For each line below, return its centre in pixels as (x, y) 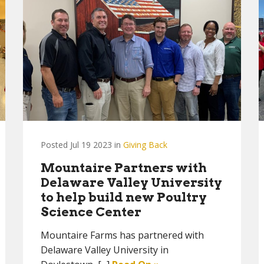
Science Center (91, 212)
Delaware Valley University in (105, 250)
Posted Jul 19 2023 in (82, 145)
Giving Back (145, 145)
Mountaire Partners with (124, 168)
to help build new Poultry (124, 197)
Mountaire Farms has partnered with (122, 235)
